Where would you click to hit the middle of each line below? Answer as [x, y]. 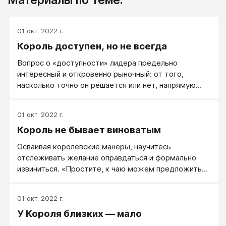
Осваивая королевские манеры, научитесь [94, 147]
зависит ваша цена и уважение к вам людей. [98, 96]
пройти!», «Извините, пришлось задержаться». [103, 191]
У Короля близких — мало [79, 214]
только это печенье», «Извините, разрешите [98, 180]
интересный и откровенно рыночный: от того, [100, 74]
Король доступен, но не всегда [92, 46]
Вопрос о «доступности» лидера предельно [97, 63]
